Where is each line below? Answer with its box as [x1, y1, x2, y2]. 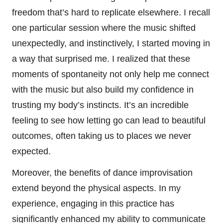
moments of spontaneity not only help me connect [12, 69, 209, 80]
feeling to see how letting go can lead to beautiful [12, 115, 206, 126]
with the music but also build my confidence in [12, 85, 194, 95]
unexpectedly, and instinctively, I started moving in [12, 38, 210, 49]
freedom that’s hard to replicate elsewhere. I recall [12, 7, 210, 18]
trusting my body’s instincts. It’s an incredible [12, 100, 189, 111]
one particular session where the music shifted [12, 23, 196, 33]
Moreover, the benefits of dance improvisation [12, 168, 193, 178]
